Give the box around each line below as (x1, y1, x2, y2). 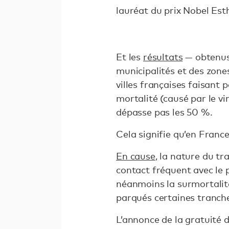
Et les (116, 51, 143, 62)
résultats (143, 51, 183, 62)
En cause (116, 150, 155, 162)
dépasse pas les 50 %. (116, 106, 213, 118)
